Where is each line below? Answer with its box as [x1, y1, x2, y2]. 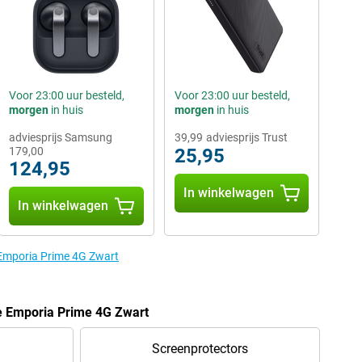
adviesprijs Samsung [8, 130, 112, 144]
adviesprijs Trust [205, 130, 288, 144]
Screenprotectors [151, 340, 248, 356]
